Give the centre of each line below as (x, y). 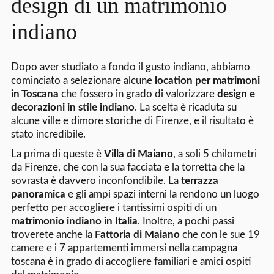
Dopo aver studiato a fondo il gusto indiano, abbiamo (130, 67)
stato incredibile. (48, 135)
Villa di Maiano (138, 154)
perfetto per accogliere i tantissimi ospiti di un (113, 208)
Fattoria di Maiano (137, 235)
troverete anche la (53, 235)
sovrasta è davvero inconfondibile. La (96, 181)
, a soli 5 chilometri (215, 154)
